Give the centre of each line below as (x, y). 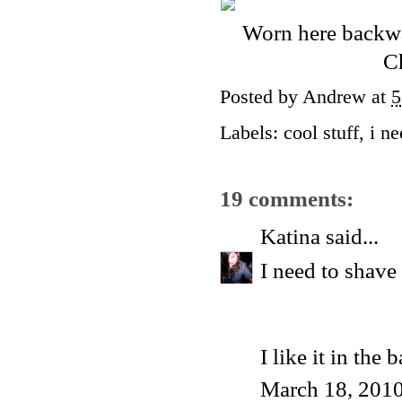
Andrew (334, 97)
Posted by (261, 97)
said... (350, 237)
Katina (290, 237)
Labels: (252, 133)
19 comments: (287, 198)
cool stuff (321, 133)
